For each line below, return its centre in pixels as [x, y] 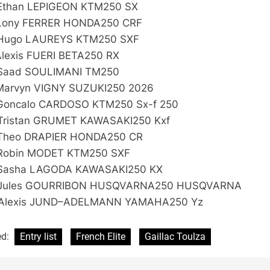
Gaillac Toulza [175, 237]
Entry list [39, 237]
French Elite [101, 237]
